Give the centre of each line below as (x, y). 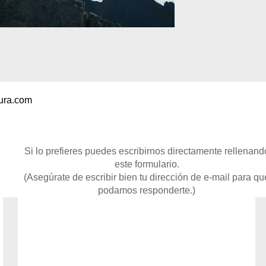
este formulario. (147, 164)
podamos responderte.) (147, 190)
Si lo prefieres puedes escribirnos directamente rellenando (27, 151)
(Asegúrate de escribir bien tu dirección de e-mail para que (28, 177)
